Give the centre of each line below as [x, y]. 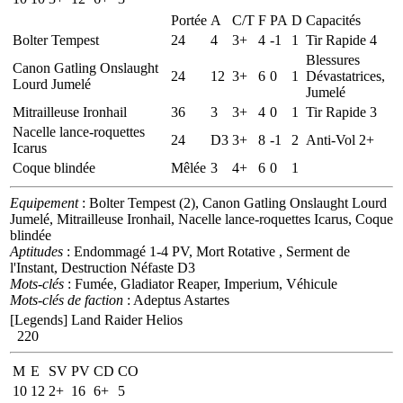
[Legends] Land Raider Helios [96, 319]
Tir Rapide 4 [341, 40]
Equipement [44, 202]
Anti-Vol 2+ [340, 139]
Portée [189, 20]
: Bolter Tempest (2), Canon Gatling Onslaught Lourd [233, 202]
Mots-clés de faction [67, 300]
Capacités [333, 20]
